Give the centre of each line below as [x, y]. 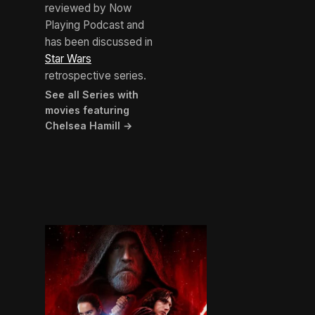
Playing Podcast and [95, 25]
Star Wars [68, 59]
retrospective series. [96, 76]
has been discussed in [99, 42]
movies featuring [87, 110]
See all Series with [92, 95]
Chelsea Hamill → [89, 126]
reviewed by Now [88, 8]
